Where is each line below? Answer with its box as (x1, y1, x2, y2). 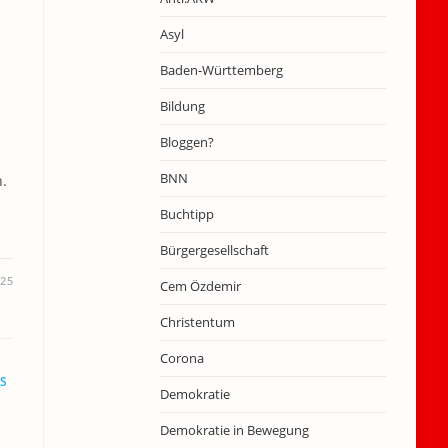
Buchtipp (159, 205, 214, 223)
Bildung (159, 97, 205, 115)
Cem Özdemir (159, 277, 241, 295)
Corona (159, 349, 204, 367)
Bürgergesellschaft (159, 241, 269, 259)
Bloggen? (159, 133, 214, 151)
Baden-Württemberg (159, 61, 283, 79)
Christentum (159, 313, 235, 331)
